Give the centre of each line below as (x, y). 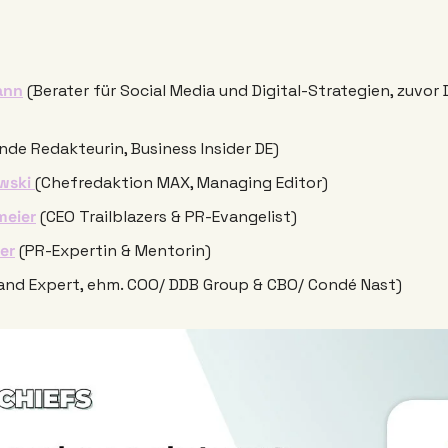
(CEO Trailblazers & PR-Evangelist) (166, 217)
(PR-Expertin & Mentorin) (115, 251)
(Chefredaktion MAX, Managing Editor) (181, 183)
